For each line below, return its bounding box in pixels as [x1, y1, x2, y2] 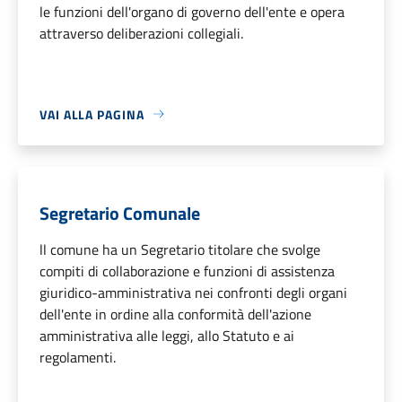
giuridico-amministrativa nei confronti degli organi [39, 281, 347, 303]
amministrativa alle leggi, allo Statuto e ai [39, 324, 294, 346]
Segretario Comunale [39, 198, 200, 227]
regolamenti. [39, 345, 116, 368]
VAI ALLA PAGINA [39, 104, 144, 124]
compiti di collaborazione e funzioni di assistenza [39, 259, 335, 282]
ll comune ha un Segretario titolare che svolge [39, 238, 320, 260]
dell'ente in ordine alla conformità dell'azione [39, 302, 311, 325]
